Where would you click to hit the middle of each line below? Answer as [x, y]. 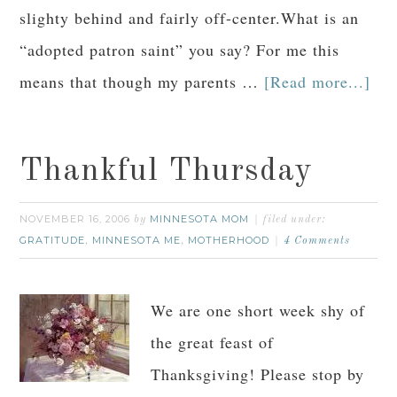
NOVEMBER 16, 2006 [75, 219]
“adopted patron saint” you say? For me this [180, 50]
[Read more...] [318, 82]
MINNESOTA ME [137, 240]
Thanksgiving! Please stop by [258, 374]
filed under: [295, 220]
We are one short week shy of [258, 310]
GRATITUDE [53, 240]
